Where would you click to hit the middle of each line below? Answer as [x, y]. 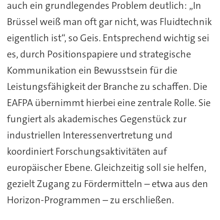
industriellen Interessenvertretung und [89, 135]
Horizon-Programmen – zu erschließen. [90, 200]
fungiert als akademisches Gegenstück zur [96, 119]
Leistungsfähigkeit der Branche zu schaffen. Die [107, 86]
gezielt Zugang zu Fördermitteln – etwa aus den [107, 183]
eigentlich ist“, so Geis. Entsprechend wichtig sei [108, 38]
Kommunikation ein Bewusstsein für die [92, 70]
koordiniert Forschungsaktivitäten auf [87, 151]
